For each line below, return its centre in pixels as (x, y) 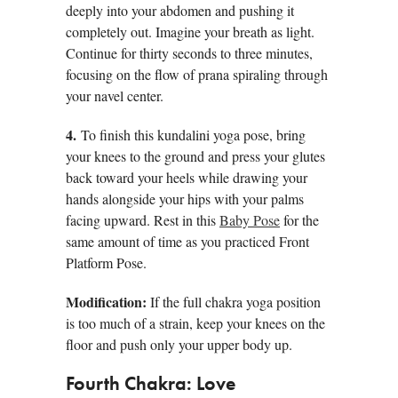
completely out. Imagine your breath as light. (190, 32)
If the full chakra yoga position (234, 302)
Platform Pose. (106, 263)
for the (299, 220)
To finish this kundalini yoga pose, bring (193, 135)
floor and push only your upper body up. (179, 345)
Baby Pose (250, 220)
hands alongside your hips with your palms (185, 199)
